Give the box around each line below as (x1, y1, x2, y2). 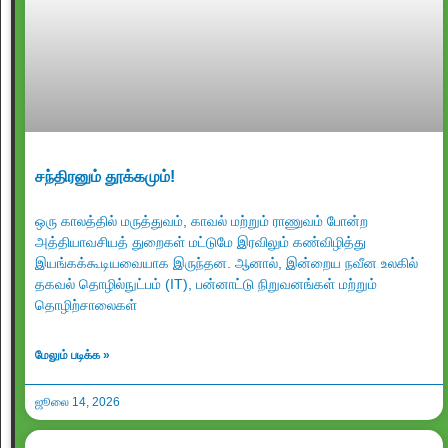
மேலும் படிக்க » (35, 348, 110, 362)
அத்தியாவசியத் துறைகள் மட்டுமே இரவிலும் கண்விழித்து (35, 234, 366, 250)
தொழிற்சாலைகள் (35, 297, 137, 313)
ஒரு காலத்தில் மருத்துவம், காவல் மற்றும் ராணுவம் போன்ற (35, 213, 368, 229)
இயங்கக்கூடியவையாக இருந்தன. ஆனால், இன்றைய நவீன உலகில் (35, 255, 418, 271)
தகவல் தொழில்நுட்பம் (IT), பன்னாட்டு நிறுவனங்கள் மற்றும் (35, 276, 377, 292)
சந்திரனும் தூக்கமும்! (35, 168, 175, 185)
